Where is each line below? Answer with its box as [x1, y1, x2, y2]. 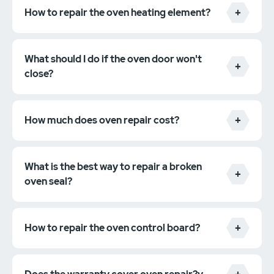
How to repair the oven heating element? [24, 6, 210, 19]
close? [24, 67, 53, 80]
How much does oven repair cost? [24, 113, 179, 127]
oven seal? [24, 174, 72, 188]
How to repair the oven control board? [24, 221, 200, 234]
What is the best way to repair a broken [24, 160, 202, 173]
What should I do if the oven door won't [24, 52, 202, 65]
